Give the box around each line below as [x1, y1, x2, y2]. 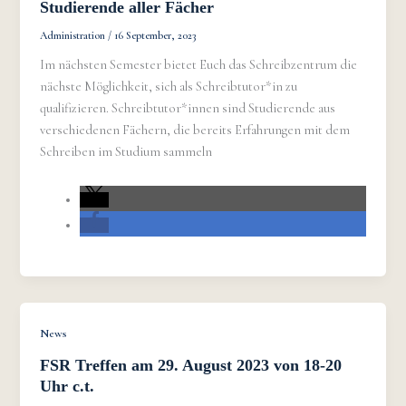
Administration [40, 28, 109, 42]
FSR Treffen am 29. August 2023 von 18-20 [40, 355, 343, 374]
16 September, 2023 [114, 28, 197, 42]
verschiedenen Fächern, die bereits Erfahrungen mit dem [40, 121, 351, 138]
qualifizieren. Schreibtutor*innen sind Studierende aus [40, 100, 336, 116]
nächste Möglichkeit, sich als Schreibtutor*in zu [40, 78, 298, 94]
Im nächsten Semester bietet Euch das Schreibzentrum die [40, 56, 358, 72]
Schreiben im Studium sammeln [40, 143, 213, 159]
